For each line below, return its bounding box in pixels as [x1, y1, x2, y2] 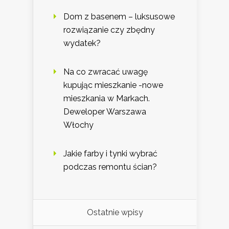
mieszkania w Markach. [63, 94, 150, 104]
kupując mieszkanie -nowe [63, 80, 163, 90]
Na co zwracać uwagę [63, 67, 148, 77]
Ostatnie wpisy [86, 208, 143, 218]
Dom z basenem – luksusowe [63, 12, 175, 22]
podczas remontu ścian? [63, 162, 157, 172]
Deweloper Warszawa [63, 107, 146, 117]
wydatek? [63, 38, 101, 49]
